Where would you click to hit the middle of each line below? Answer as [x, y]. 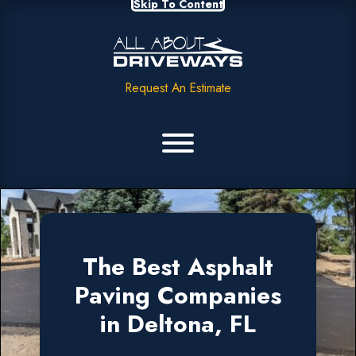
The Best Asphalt [178, 266]
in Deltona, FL [178, 323]
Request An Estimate [178, 87]
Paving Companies [178, 295]
